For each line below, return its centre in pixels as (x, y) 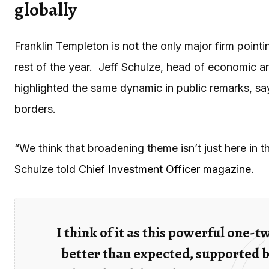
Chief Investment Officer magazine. (166, 169)
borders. (38, 109)
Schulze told (47, 169)
